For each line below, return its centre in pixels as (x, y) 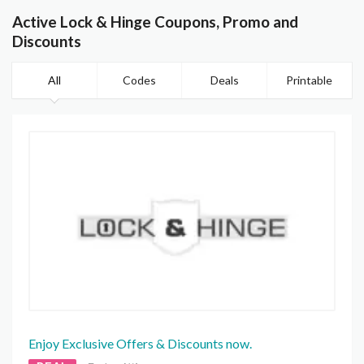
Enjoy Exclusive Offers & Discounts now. (140, 344)
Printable (310, 80)
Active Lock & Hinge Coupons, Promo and (155, 22)
